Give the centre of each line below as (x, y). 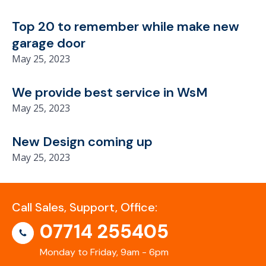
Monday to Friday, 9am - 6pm (104, 252)
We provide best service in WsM (110, 92)
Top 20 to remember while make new (126, 26)
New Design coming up (82, 142)
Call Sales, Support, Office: (85, 207)
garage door (49, 43)
